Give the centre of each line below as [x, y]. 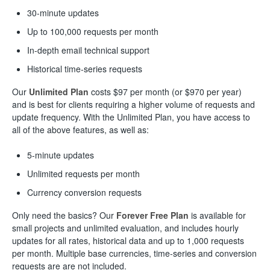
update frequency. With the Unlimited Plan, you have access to [131, 117]
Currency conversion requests [84, 192]
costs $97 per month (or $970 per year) [165, 91]
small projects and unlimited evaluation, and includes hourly [125, 228]
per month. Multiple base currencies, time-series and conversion [134, 253]
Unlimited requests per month [85, 173]
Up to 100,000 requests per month [94, 31]
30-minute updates [63, 12]
